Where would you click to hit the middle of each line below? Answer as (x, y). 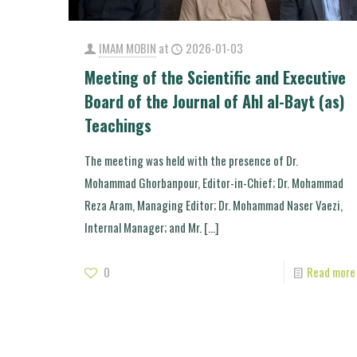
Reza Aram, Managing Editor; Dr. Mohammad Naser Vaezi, (213, 205)
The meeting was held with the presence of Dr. (191, 161)
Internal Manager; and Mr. (143, 228)
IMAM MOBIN (127, 48)
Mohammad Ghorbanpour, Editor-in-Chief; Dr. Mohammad (214, 183)
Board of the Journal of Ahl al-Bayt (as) (214, 102)
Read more (331, 272)
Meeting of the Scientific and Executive (215, 78)
